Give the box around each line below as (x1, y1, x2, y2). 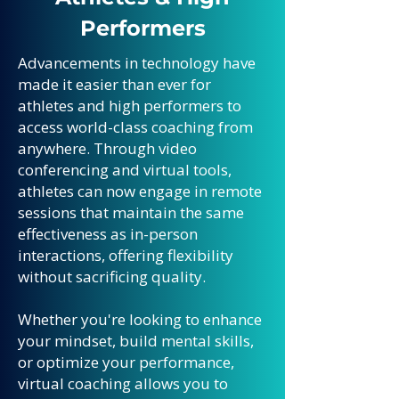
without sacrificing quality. (18, 266, 206, 287)
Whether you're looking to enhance (18, 309, 262, 330)
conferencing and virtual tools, (18, 159, 232, 180)
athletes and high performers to (18, 95, 241, 116)
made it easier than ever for (18, 74, 211, 94)
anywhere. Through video (18, 138, 197, 159)
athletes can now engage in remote (18, 181, 262, 201)
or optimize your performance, (18, 352, 234, 372)
